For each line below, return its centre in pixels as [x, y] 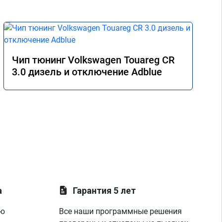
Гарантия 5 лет [105, 191]
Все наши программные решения [121, 211]
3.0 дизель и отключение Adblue [87, 72]
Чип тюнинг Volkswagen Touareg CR [93, 60]
